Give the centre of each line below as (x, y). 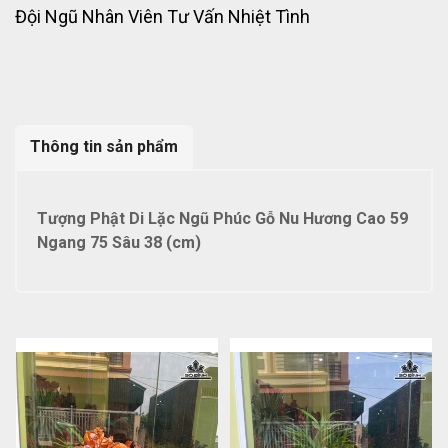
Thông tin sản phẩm (104, 146)
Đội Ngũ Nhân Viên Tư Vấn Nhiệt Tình (162, 16)
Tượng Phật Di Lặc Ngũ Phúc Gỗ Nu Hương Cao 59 (222, 218)
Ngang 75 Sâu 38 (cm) (119, 242)
